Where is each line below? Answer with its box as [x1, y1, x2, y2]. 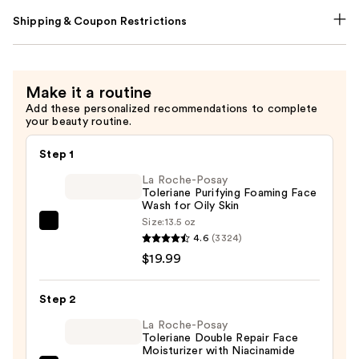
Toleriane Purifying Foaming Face [142, 188, 317, 200]
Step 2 [39, 294, 76, 306]
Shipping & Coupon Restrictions [13, 16, 188, 28]
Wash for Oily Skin [142, 200, 240, 212]
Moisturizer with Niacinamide [142, 345, 295, 357]
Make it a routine [26, 85, 152, 102]
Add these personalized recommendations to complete [26, 103, 318, 115]
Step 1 [39, 149, 75, 161]
